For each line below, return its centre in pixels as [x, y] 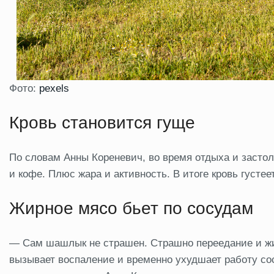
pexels [54, 88]
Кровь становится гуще [102, 122]
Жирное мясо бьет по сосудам [131, 208]
